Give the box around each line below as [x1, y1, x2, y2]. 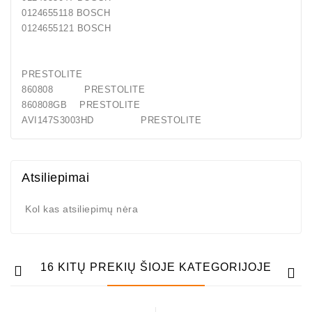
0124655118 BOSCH [22, 8, 110, 19]
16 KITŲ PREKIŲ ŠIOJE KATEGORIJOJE [40, 261, 272, 274]
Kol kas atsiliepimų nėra [25, 203, 138, 215]
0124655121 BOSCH [22, 23, 111, 34]
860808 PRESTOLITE [22, 84, 145, 95]
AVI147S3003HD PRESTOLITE [22, 115, 201, 126]
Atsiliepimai [22, 171, 89, 185]
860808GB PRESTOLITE [22, 100, 140, 111]
